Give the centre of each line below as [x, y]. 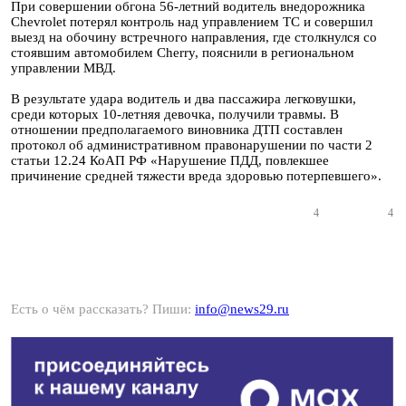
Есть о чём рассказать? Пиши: [103, 309]
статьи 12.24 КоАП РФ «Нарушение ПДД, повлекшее [170, 160]
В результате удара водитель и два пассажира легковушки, [184, 99]
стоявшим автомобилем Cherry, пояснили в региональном [183, 53]
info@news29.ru [242, 309]
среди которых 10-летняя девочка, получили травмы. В [175, 114]
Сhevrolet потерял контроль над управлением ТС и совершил [192, 22]
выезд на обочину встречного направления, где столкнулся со [194, 37]
